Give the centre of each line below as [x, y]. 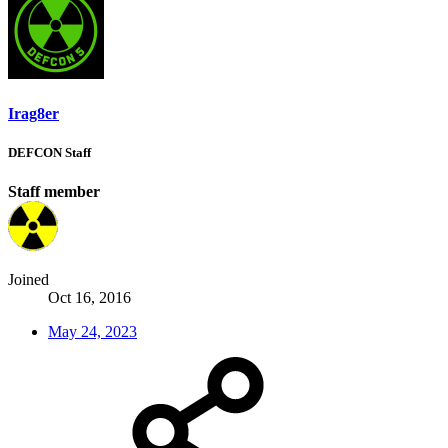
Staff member [54, 192]
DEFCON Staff [49, 152]
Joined [28, 280]
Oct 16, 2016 [89, 298]
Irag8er [33, 113]
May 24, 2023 [92, 332]
